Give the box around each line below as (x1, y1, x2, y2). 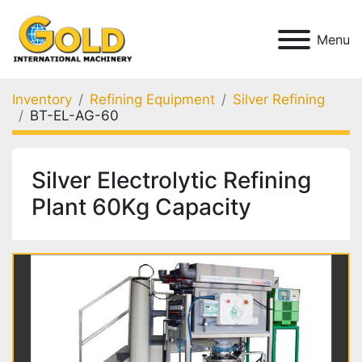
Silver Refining (233, 91, 325, 108)
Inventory (12, 91, 72, 108)
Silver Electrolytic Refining (32, 166, 311, 195)
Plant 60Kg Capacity (32, 193, 251, 221)
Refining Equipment (90, 91, 215, 108)
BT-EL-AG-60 (30, 107, 119, 124)
